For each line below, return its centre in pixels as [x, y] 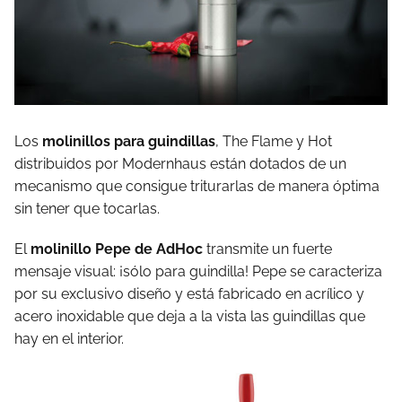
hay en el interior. [69, 338]
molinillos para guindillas [129, 141]
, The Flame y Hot [274, 141]
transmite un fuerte [267, 249]
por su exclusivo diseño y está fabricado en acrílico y [189, 293]
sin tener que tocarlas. [87, 208]
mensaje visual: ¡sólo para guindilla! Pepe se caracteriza [198, 271]
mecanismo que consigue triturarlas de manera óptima [197, 186]
